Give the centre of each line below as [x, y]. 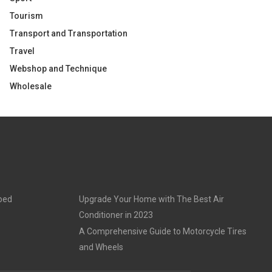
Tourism [26, 16]
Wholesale [31, 86]
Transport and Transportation [69, 33]
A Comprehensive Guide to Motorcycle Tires [162, 231]
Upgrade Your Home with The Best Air [151, 199]
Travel [22, 51]
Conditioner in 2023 [116, 215]
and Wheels [101, 247]
